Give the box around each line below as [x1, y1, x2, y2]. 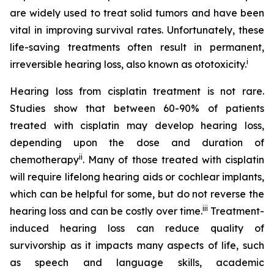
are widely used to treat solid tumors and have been [10, 7, 264, 19]
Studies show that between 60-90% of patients [10, 102, 264, 114]
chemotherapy [10, 154, 79, 166]
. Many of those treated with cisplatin [83, 154, 264, 166]
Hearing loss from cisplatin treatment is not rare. [10, 85, 264, 97]
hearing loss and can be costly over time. [10, 205, 202, 217]
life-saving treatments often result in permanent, [10, 41, 264, 53]
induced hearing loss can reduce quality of [10, 222, 264, 234]
